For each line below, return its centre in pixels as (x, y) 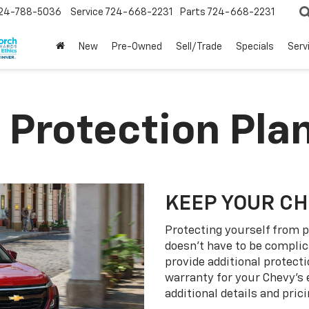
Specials (255, 47)
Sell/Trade (199, 47)
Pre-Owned (137, 47)
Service (87, 13)
